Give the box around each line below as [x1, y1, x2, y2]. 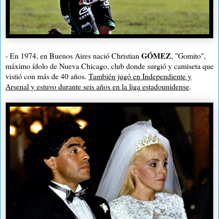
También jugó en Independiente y [88, 70, 192, 81]
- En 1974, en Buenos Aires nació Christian [5, 50, 141, 61]
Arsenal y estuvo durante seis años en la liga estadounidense [5, 81, 189, 91]
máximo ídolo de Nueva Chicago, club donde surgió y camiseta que [5, 60, 214, 71]
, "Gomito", [171, 50, 206, 61]
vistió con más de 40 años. [5, 70, 88, 81]
